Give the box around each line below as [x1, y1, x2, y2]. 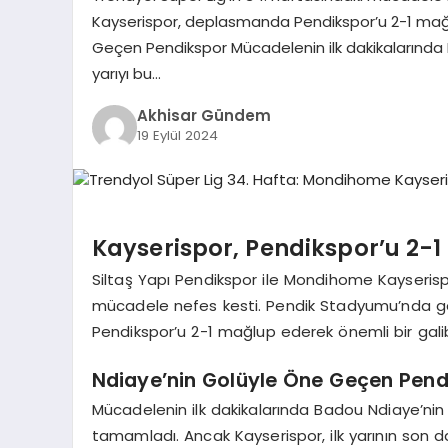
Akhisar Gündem [136, 105, 271, 127]
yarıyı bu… [91, 62, 161, 84]
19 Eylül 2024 [136, 126, 218, 146]
